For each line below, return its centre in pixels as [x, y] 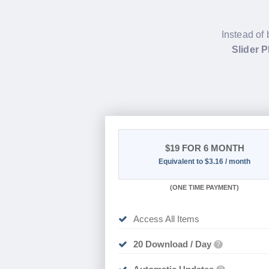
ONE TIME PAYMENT [205, 187]
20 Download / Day [172, 244]
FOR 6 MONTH [212, 148]
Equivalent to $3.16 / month [205, 161]
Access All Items [166, 219]
